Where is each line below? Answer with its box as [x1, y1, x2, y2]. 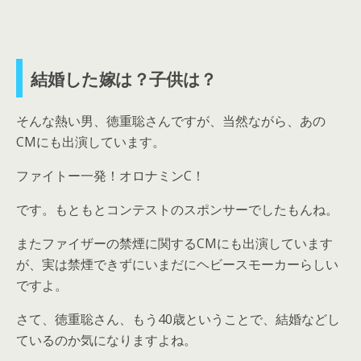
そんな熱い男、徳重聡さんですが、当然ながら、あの [16, 111, 326, 130]
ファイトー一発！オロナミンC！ [16, 166, 205, 185]
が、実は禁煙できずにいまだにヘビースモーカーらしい [16, 255, 338, 273]
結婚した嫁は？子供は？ [31, 65, 217, 91]
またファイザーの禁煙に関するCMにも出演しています [16, 234, 333, 252]
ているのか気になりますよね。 [16, 330, 197, 349]
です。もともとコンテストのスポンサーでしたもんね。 [16, 200, 338, 218]
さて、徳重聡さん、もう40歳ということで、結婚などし [16, 309, 340, 328]
